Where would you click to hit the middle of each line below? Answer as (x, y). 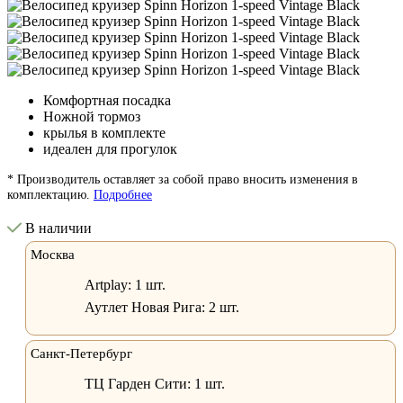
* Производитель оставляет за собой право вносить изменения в (183, 179)
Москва (53, 254)
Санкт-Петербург (81, 353)
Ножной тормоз (92, 116)
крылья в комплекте (104, 132)
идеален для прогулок (110, 148)
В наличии (58, 228)
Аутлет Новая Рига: (147, 307)
